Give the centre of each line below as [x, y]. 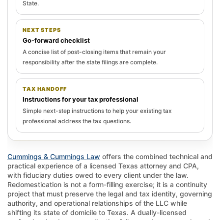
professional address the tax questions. [77, 121]
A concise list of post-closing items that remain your [94, 52]
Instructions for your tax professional [81, 99]
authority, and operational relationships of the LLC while [97, 203]
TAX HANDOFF [45, 89]
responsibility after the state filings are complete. [90, 62]
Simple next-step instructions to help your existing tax [97, 110]
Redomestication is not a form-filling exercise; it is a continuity [107, 184]
